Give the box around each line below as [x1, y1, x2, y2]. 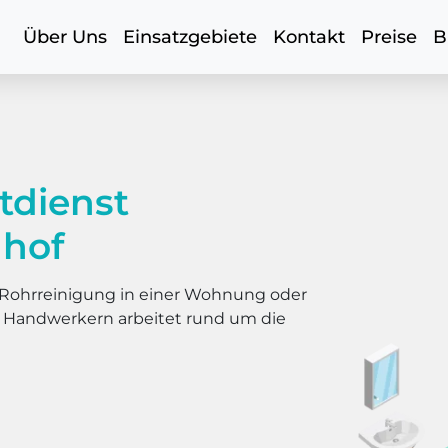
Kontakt [273, 26, 345, 48]
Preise [361, 26, 417, 48]
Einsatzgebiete [123, 26, 257, 48]
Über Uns [23, 26, 107, 48]
